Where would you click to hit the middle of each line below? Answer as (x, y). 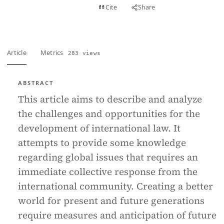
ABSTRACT (36, 83)
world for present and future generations (111, 200)
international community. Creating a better (115, 186)
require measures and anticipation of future (117, 215)
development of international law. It (99, 128)
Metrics (52, 52)
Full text (69, 7)
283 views (84, 53)
